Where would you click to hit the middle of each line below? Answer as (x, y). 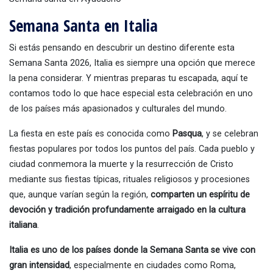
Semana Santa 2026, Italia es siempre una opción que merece (132, 63)
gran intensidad (39, 265)
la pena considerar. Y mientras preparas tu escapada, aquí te (129, 78)
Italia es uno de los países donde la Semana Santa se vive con (132, 250)
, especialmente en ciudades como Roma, (153, 265)
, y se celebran (230, 133)
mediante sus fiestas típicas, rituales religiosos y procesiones (129, 179)
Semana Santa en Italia (83, 25)
